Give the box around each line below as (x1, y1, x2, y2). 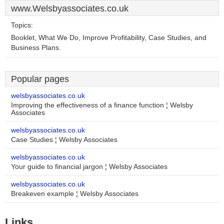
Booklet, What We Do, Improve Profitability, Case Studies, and (11, 34, 206, 41)
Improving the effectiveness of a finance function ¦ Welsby (11, 101, 193, 109)
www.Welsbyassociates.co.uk (11, 3, 128, 13)
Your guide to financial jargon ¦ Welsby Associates (11, 163, 167, 170)
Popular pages (11, 74, 69, 84)
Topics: (11, 21, 33, 29)
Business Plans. (11, 44, 61, 51)
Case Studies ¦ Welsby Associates (11, 136, 117, 143)
